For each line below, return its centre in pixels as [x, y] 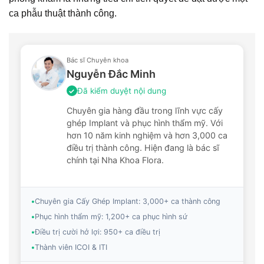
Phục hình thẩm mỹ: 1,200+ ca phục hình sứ [111, 216]
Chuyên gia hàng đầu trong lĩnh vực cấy [144, 110]
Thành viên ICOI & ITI [71, 247]
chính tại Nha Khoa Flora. [115, 160]
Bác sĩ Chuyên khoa [97, 60]
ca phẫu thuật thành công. [63, 13]
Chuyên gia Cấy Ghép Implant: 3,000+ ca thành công [127, 201]
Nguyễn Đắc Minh [111, 74]
